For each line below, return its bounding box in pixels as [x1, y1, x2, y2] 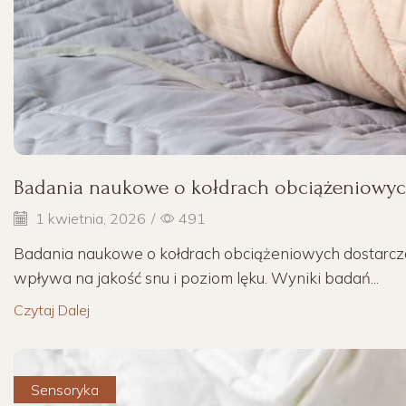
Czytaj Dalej [14, 301, 90, 319]
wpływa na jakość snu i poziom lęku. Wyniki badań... [14, 268, 379, 287]
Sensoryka [31, 380, 100, 399]
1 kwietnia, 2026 [32, 208, 146, 227]
